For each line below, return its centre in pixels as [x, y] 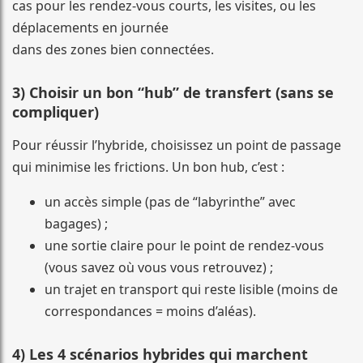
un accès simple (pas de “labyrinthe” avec [170, 201]
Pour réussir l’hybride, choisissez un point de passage [177, 145]
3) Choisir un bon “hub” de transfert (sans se [173, 92]
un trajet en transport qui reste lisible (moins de [191, 289]
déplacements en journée [90, 27]
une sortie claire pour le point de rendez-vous [184, 245]
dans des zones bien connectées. [113, 49]
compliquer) [56, 111]
